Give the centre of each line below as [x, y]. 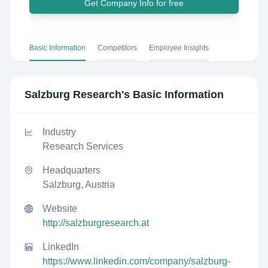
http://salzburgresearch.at [96, 223]
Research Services [83, 146]
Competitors [117, 48]
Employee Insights [179, 48]
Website [60, 208]
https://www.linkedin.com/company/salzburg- [136, 261]
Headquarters [71, 170]
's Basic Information [173, 95]
